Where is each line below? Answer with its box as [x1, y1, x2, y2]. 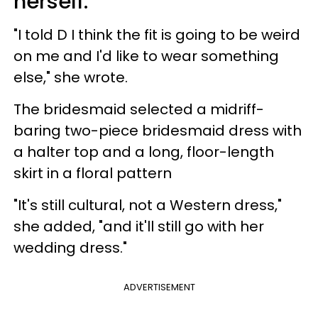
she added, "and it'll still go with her [13, 216, 264, 236]
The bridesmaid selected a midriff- [13, 99, 264, 119]
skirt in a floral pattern [13, 163, 172, 183]
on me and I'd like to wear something [13, 45, 279, 66]
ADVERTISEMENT [123, 280, 195, 294]
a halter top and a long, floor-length [13, 141, 274, 162]
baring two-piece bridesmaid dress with [13, 120, 302, 141]
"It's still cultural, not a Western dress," [13, 194, 282, 215]
